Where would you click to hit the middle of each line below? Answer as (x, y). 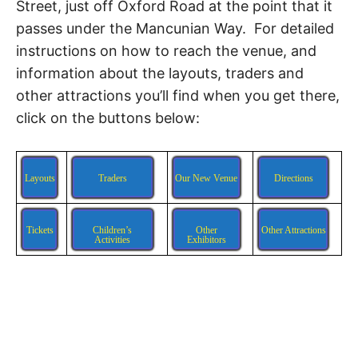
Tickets (40, 231)
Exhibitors (206, 240)
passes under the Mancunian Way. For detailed (175, 29)
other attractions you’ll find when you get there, (178, 96)
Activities (113, 240)
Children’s (113, 231)
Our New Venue (207, 179)
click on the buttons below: (108, 118)
